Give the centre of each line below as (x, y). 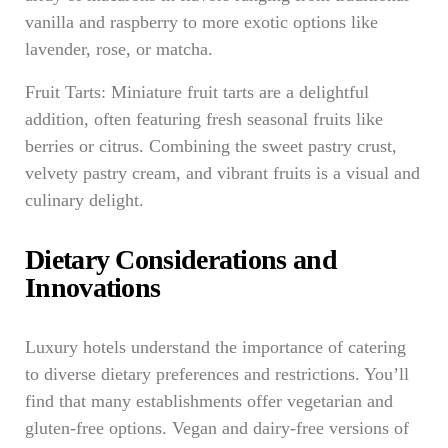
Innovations (93, 287)
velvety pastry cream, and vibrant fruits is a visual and (222, 173)
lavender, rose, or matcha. (119, 49)
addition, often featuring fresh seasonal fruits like (204, 119)
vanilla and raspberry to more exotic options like (201, 22)
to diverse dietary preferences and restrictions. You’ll (217, 374)
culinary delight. (84, 200)
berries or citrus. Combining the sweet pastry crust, (211, 146)
